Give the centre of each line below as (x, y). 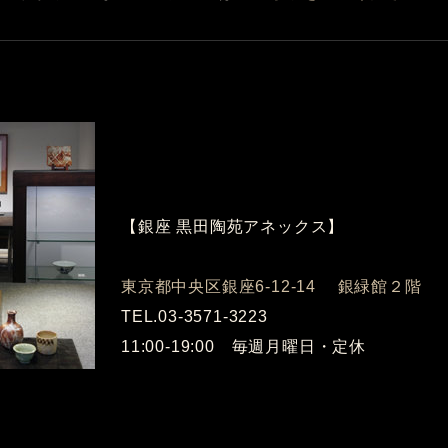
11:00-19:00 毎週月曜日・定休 (243, 347)
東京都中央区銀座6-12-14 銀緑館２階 (271, 287)
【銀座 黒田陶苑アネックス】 (233, 227)
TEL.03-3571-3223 (194, 317)
